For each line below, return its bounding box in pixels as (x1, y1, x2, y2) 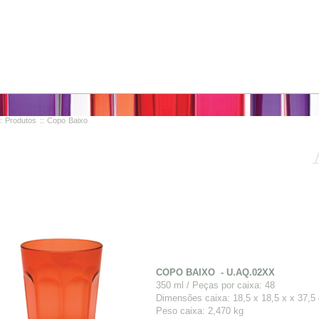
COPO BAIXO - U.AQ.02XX (156, 267, 275, 278)
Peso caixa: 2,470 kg (156, 305, 244, 316)
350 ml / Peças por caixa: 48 (156, 280, 275, 291)
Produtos (5, 116, 37, 125)
